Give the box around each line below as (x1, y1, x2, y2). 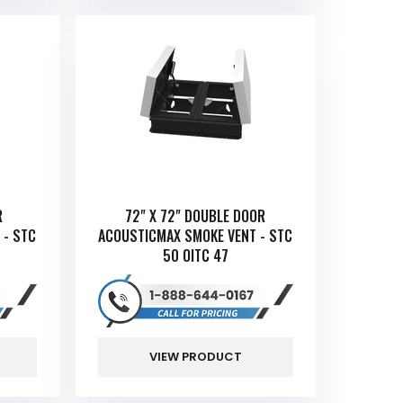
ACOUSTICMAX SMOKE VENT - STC (98, 224, 293, 246)
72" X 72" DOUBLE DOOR (125, 204, 266, 227)
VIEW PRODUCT (148, 347, 242, 365)
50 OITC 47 (162, 244, 228, 266)
